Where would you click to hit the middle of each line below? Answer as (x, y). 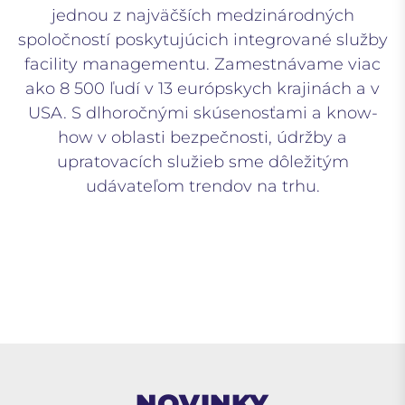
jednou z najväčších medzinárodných (202, 16)
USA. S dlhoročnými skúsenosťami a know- (202, 113)
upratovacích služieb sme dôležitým (202, 162)
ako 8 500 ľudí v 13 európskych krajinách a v (202, 89)
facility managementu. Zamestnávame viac (202, 65)
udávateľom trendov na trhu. (202, 187)
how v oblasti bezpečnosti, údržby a (202, 138)
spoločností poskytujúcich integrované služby (202, 40)
